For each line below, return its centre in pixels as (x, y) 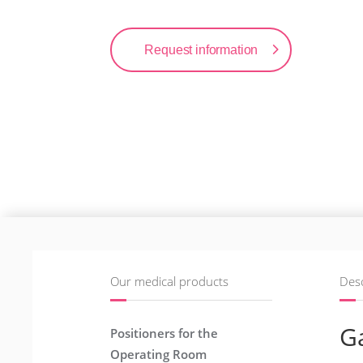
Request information (201, 49)
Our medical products (170, 282)
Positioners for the (164, 333)
